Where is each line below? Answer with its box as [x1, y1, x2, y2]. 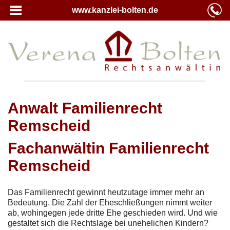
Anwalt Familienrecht [8, 99, 162, 117]
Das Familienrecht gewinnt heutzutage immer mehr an [8, 187, 204, 197]
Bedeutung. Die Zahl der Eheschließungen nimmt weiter [8, 198, 212, 207]
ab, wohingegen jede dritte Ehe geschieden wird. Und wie [8, 208, 218, 217]
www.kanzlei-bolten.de [72, 6, 158, 14]
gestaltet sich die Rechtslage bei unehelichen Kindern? [8, 218, 208, 227]
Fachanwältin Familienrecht [8, 139, 209, 157]
